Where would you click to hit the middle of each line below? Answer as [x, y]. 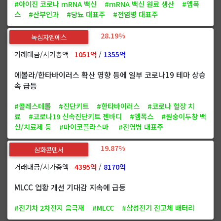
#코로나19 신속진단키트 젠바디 [75, 116]
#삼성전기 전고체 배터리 [158, 207]
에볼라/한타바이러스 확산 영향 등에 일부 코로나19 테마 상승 [110, 74]
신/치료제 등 [33, 126]
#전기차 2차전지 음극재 [49, 207]
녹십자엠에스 [49, 37]
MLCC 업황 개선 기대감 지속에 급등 [70, 187]
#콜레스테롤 [33, 106]
